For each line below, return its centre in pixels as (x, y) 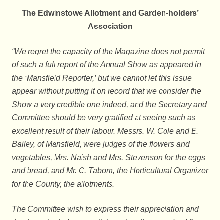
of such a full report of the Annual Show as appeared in (107, 65)
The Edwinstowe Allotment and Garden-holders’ (110, 13)
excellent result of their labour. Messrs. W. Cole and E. (105, 131)
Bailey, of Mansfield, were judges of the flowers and (101, 144)
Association (110, 27)
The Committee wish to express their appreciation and (105, 209)
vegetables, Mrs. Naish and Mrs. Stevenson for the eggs (109, 158)
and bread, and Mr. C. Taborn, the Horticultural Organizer (110, 171)
